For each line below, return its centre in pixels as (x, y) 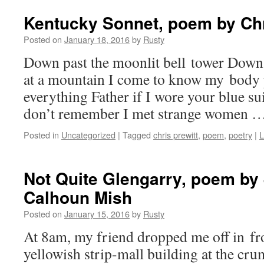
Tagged (137, 135)
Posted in (41, 135)
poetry (240, 135)
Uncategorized (88, 135)
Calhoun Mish (78, 197)
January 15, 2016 (97, 214)
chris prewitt (176, 135)
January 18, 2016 (97, 39)
